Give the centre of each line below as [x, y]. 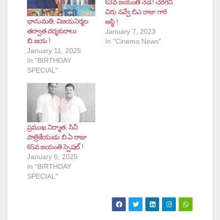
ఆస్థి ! [112, 21]
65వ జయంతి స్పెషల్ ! [55, 147]
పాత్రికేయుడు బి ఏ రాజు [57, 137]
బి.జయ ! [39, 41]
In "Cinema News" [133, 41]
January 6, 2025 [52, 156]
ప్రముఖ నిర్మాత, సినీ [53, 127]
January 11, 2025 [54, 51]
